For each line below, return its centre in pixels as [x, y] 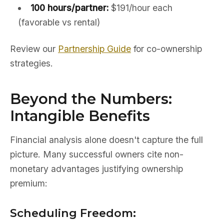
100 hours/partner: [69, 8]
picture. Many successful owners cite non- [97, 154]
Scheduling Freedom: [73, 213]
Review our [34, 49]
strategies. [31, 63]
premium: [29, 183]
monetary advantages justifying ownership [96, 169]
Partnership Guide [94, 49]
